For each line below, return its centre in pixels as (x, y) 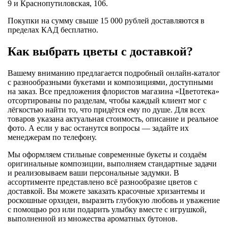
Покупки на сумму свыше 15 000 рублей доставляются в (106, 20)
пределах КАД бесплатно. (53, 30)
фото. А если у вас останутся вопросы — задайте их (98, 128)
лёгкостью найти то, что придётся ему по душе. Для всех (106, 109)
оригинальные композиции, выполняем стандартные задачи (112, 163)
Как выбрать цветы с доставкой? (100, 51)
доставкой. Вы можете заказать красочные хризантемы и (106, 191)
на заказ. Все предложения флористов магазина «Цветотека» (113, 91)
